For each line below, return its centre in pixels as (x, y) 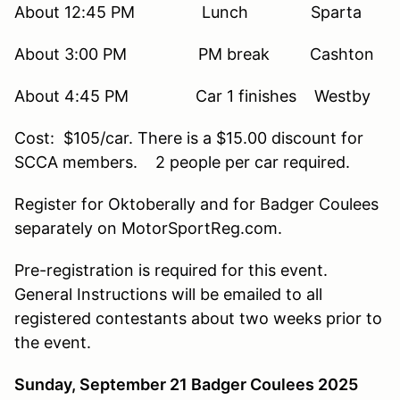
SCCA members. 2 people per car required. (182, 162)
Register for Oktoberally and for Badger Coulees (196, 204)
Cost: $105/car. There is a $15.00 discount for (189, 137)
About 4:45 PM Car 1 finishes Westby (192, 96)
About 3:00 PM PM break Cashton (194, 54)
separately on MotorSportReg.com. (150, 228)
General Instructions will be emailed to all (168, 294)
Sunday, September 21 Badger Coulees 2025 (186, 384)
